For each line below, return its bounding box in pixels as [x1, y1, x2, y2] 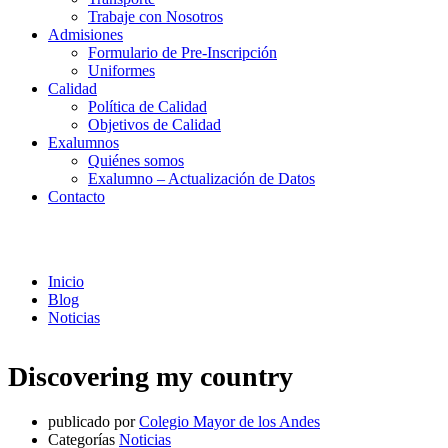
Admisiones [48, 26, 123, 43]
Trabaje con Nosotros [88, 8, 223, 25]
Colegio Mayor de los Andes [139, 412, 320, 430]
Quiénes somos [88, 152, 184, 169]
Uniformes [88, 62, 155, 79]
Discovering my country [8, 360, 293, 392]
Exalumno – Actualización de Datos [88, 170, 315, 187]
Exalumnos [48, 134, 119, 151]
